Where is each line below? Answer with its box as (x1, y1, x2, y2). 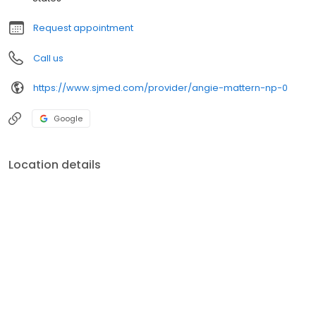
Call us (33, 51, 63, 66)
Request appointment (33, 21, 133, 35)
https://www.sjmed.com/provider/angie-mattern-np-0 (33, 80, 288, 95)
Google (54, 113, 83, 125)
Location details (8, 157, 101, 174)
